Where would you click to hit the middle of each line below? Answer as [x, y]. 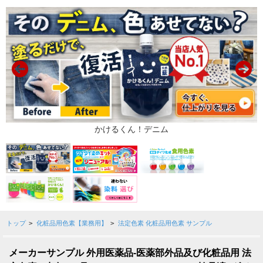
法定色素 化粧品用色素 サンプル [165, 223]
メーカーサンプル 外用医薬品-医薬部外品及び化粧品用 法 [130, 253]
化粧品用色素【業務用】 [72, 223]
